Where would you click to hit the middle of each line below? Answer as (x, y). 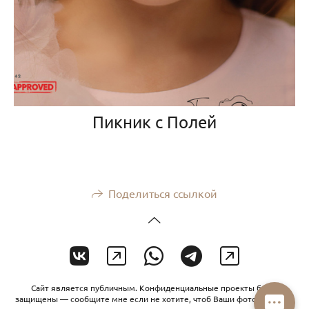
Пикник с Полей (154, 122)
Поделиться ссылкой (163, 193)
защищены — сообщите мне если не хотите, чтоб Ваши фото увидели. (154, 299)
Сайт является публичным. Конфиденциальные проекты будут (154, 288)
